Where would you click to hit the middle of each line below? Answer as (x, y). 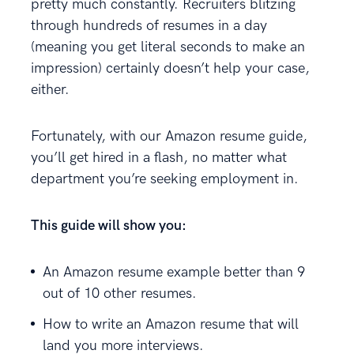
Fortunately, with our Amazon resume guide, (169, 136)
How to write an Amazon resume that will (171, 324)
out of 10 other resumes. (120, 294)
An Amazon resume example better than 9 (174, 272)
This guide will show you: (110, 226)
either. (50, 90)
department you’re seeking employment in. (165, 179)
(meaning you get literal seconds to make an (168, 47)
